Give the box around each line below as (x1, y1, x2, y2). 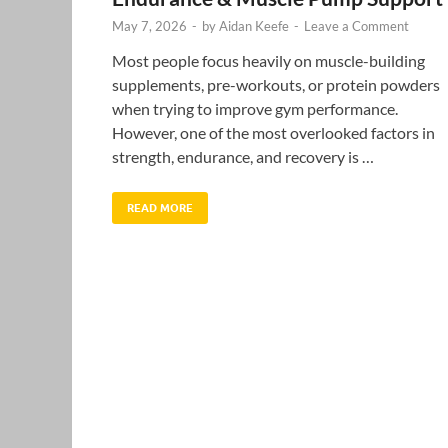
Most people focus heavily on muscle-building (112, 50, 425, 70)
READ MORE (127, 200, 193, 215)
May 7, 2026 (112, 17, 187, 34)
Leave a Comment (304, 17, 409, 34)
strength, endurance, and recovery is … (112, 146, 374, 166)
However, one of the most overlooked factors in (112, 122, 435, 142)
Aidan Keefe (219, 17, 289, 34)
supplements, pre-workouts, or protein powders (112, 74, 440, 94)
